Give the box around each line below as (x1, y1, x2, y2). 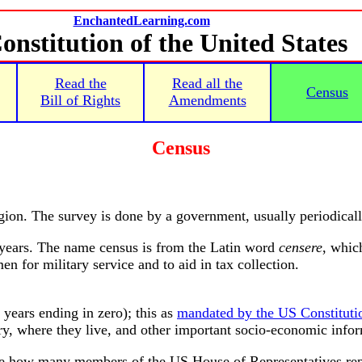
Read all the (172, 75, 242, 91)
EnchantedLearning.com (73, 14, 210, 27)
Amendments (168, 92, 246, 108)
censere (279, 239, 322, 255)
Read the (54, 75, 107, 91)
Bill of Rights (40, 92, 120, 108)
